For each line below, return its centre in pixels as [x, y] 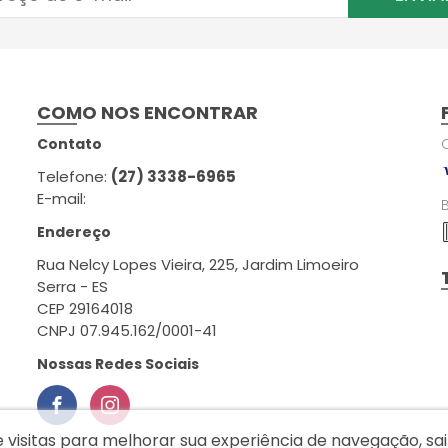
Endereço [74, 232]
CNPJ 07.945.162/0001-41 [127, 330]
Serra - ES [73, 286]
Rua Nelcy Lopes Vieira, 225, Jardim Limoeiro [198, 264]
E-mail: [62, 198]
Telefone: [74, 176]
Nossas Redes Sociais [118, 364]
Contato [70, 144]
